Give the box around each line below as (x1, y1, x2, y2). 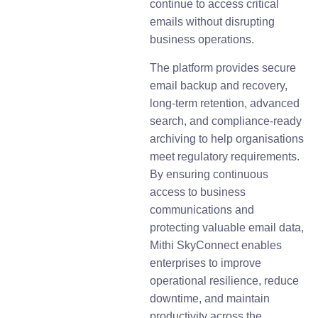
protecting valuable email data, (150, 221, 305, 234)
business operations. (150, 33, 255, 46)
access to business (150, 185, 246, 198)
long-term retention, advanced (150, 97, 300, 109)
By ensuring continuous (150, 168, 269, 180)
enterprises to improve (150, 256, 262, 269)
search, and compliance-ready (150, 114, 302, 127)
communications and (150, 203, 255, 216)
